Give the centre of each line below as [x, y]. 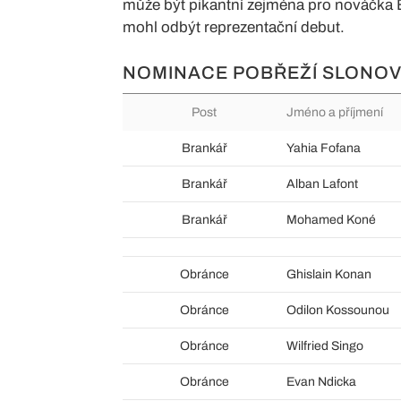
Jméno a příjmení [334, 112]
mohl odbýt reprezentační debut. [234, 27]
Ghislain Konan [328, 274]
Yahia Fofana [323, 148]
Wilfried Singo [324, 346]
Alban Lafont [322, 183]
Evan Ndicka [321, 381]
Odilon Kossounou [337, 310]
